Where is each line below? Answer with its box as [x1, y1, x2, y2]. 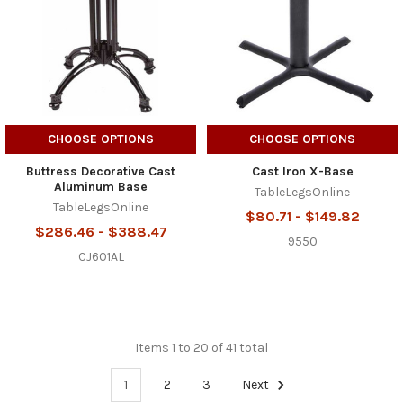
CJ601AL [77, 248, 124, 264]
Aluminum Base [54, 179, 148, 194]
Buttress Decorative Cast [26, 164, 175, 179]
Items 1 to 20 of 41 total [135, 339, 268, 355]
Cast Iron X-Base [251, 164, 354, 179]
